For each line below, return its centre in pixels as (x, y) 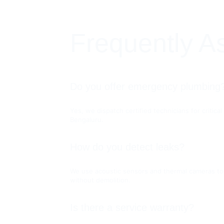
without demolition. (100, 180)
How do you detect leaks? (127, 147)
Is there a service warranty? (132, 207)
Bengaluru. (87, 119)
